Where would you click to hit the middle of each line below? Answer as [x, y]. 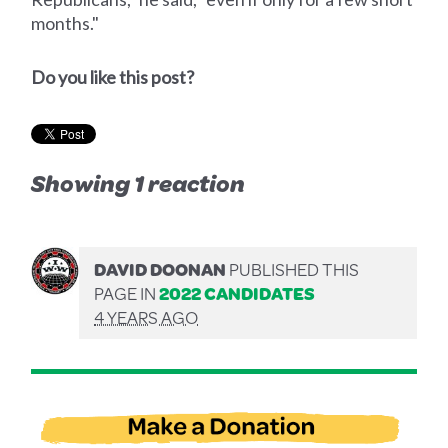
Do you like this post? [113, 76]
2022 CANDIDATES [237, 292]
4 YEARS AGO [146, 316]
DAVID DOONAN [160, 268]
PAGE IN [127, 292]
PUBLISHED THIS [293, 268]
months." [65, 22]
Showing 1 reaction [138, 182]
